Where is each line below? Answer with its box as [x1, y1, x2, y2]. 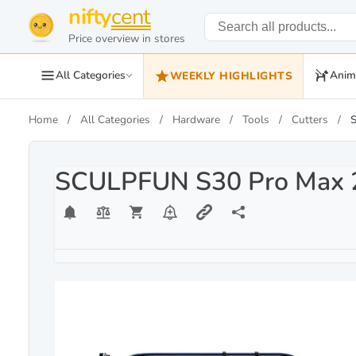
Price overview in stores [68, 31, 186, 46]
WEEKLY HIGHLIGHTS [169, 68, 293, 83]
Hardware [172, 112, 220, 127]
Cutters [292, 112, 328, 127]
